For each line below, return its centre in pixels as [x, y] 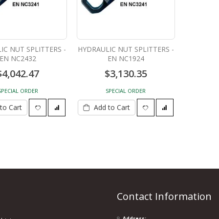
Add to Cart [112, 108]
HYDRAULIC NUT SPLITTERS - [126, 49]
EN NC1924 [126, 59]
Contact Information [164, 196]
